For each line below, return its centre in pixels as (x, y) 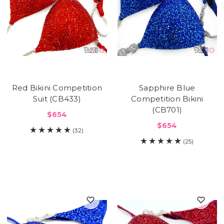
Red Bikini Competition (57, 87)
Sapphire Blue (167, 87)
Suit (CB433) (57, 98)
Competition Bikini (167, 98)
